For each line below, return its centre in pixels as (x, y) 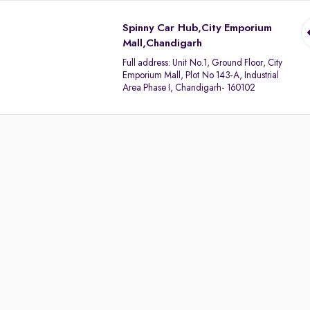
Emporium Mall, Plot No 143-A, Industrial (201, 75)
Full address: (148, 63)
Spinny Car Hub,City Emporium (198, 28)
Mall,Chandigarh (163, 44)
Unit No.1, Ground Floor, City (228, 63)
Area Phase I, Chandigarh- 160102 (189, 88)
